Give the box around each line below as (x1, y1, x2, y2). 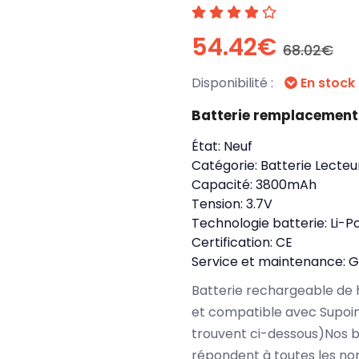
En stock (297, 74, 355, 92)
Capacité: (192, 175, 256, 194)
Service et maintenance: (192, 252, 349, 271)
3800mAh (256, 175, 317, 194)
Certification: (192, 233, 276, 252)
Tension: (192, 195, 246, 213)
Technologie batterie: (192, 214, 330, 232)
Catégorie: (192, 156, 260, 175)
